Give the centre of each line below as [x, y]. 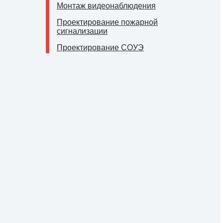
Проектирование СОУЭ [100, 48]
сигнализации [82, 31]
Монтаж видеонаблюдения [106, 6]
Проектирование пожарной [107, 22]
